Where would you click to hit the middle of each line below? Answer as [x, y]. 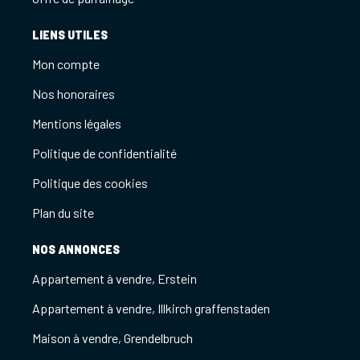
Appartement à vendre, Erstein [115, 278]
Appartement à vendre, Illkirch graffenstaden [151, 308]
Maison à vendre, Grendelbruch [112, 337]
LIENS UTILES [70, 35]
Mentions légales [77, 123]
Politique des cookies [90, 182]
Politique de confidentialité [104, 153]
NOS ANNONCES [76, 249]
